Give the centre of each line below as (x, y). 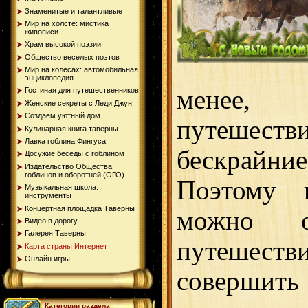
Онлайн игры (47, 259)
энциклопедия (49, 78)
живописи (42, 31)
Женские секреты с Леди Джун (78, 103)
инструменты (48, 196)
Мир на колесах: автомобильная (81, 70)
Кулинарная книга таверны (71, 128)
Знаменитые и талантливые (74, 11)
